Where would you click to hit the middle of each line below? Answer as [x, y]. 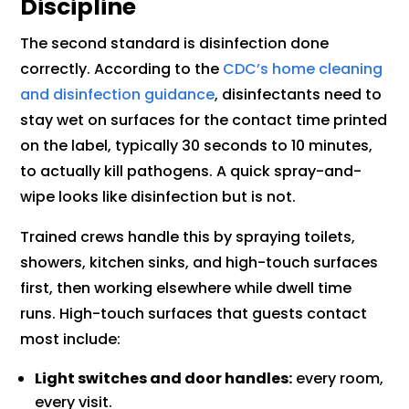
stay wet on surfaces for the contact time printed [204, 121]
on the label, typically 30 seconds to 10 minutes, [197, 146]
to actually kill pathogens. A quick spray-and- [191, 172]
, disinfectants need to [299, 95]
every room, [338, 379]
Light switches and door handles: [164, 379]
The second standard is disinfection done [175, 44]
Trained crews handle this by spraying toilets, [188, 237]
